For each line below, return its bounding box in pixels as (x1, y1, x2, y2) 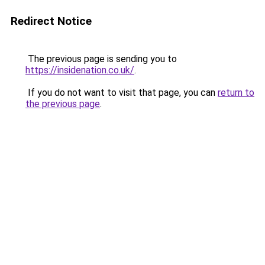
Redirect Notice (11, 14, 92, 28)
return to (218, 87, 254, 98)
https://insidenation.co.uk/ (25, 64, 134, 76)
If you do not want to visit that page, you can (25, 87, 218, 98)
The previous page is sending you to (25, 53, 177, 64)
